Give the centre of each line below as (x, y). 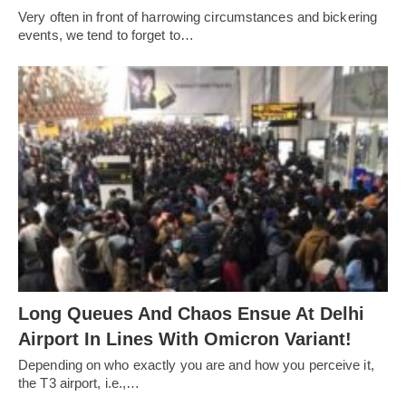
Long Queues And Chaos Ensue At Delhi (191, 313)
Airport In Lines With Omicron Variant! (185, 338)
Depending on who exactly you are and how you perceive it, (196, 364)
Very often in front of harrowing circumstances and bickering (198, 17)
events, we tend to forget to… (106, 35)
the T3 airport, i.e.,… (79, 382)
